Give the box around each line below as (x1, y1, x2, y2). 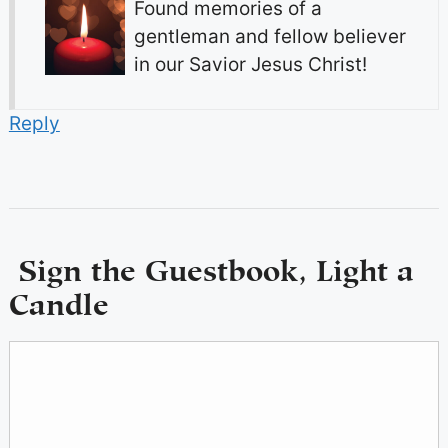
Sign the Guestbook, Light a (8, 259, 414, 274)
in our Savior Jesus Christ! (133, 53, 367, 77)
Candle (8, 293, 109, 308)
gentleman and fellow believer (133, 25, 406, 49)
